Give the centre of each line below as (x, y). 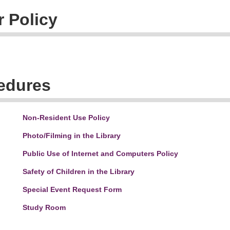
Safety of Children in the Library (79, 171)
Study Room (44, 207)
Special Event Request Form (72, 189)
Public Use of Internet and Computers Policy (100, 154)
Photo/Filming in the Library (72, 136)
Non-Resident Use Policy (66, 118)
